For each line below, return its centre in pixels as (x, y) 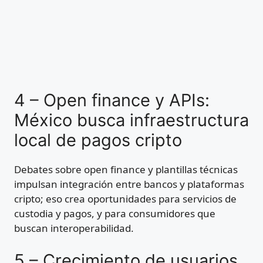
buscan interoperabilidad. (74, 228)
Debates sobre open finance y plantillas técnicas (126, 170)
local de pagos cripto (98, 140)
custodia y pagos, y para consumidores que (115, 214)
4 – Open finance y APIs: (112, 100)
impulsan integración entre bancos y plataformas (129, 184)
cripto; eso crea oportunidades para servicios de (125, 199)
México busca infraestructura (131, 120)
